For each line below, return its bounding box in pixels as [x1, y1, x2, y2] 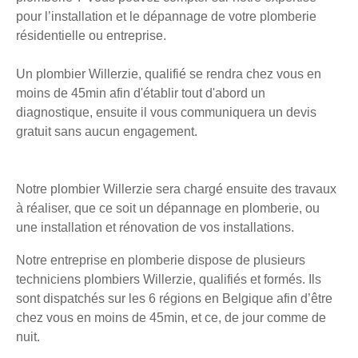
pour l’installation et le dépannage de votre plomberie [16, 10, 316, 24]
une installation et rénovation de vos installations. [16, 221, 294, 235]
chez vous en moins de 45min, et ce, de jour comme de [16, 311, 326, 325]
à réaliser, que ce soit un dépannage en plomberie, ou [16, 201, 320, 216]
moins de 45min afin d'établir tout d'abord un [16, 86, 265, 101]
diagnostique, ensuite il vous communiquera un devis [16, 105, 316, 120]
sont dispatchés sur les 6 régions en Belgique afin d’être [16, 292, 332, 306]
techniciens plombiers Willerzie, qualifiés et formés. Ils [16, 272, 321, 287]
